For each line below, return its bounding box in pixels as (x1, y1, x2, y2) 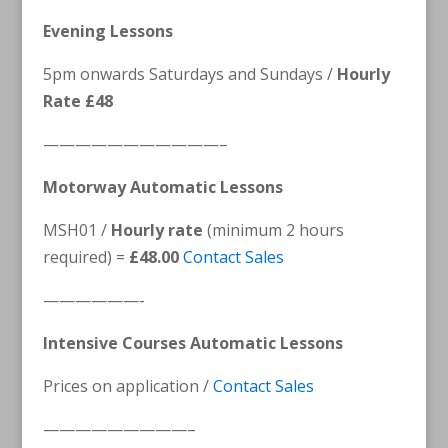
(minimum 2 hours (202, 218, 344, 241)
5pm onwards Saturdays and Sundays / (42, 62, 337, 85)
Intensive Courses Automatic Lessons (42, 331, 343, 354)
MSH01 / (42, 218, 111, 241)
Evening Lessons (42, 19, 173, 42)
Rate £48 (42, 89, 113, 112)
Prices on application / (42, 374, 213, 397)
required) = (42, 245, 129, 268)
